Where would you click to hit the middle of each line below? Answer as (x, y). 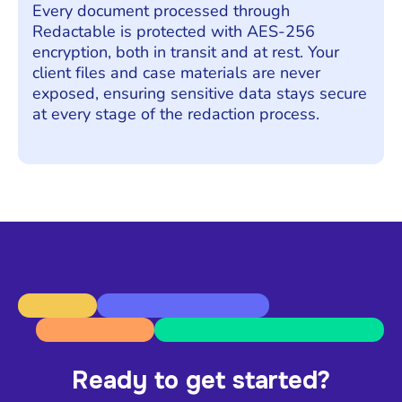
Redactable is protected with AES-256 (174, 31)
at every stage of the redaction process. (176, 114)
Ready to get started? (201, 381)
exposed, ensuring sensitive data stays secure (200, 93)
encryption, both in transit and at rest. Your (186, 52)
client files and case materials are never (176, 72)
